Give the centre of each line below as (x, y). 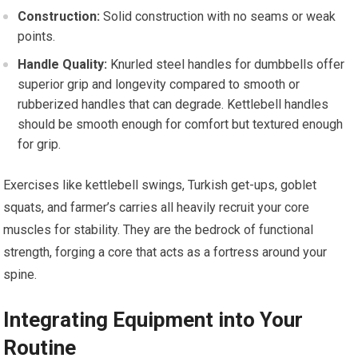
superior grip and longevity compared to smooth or (159, 84)
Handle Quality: (63, 64)
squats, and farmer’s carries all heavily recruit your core (157, 207)
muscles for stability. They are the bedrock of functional (159, 230)
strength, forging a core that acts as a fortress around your (165, 252)
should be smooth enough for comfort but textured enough (181, 124)
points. (37, 36)
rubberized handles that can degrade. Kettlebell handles (173, 104)
